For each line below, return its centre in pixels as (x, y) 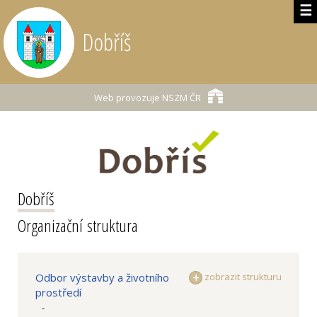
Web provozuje (127, 98)
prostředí (58, 292)
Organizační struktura (78, 225)
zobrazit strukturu (242, 277)
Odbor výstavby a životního (102, 277)
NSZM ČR (180, 98)
